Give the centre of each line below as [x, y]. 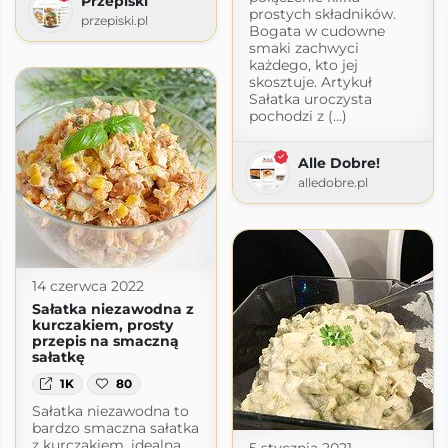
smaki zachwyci [303, 47]
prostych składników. [322, 13]
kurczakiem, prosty [102, 324]
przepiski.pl [114, 20]
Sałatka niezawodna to [110, 411]
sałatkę [58, 356]
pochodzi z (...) [297, 115]
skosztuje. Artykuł [310, 81]
